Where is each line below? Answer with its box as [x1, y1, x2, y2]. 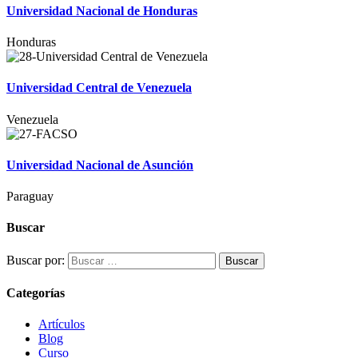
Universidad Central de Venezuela [6, 81, 192, 95]
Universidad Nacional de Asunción [6, 157, 193, 172]
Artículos [38, 317, 85, 332]
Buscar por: [6, 253, 65, 267]
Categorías [6, 285, 65, 300]
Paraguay [6, 189, 54, 204]
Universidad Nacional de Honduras [6, 3, 197, 18]
